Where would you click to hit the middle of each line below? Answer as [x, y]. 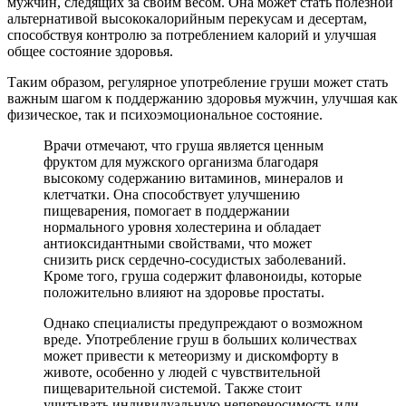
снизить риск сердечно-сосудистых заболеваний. [195, 259]
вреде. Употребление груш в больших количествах [200, 339]
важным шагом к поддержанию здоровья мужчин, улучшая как [203, 98]
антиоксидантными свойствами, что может [178, 243]
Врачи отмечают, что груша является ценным [184, 145]
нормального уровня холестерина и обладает [182, 227]
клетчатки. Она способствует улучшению [172, 194]
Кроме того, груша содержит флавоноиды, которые [203, 275]
